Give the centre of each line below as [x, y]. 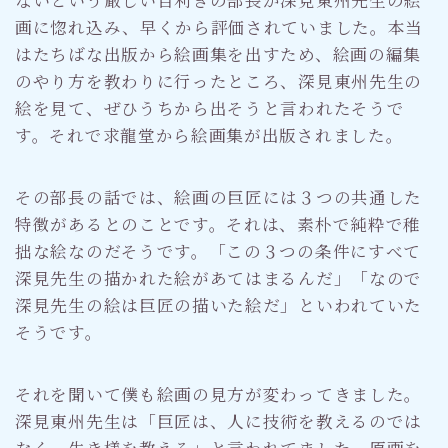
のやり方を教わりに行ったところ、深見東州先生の [219, 80]
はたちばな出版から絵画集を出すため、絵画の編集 [218, 53]
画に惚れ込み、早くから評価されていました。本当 [219, 26]
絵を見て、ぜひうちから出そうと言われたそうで [210, 107]
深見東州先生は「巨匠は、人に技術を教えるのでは [219, 420]
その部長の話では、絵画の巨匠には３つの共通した [219, 196]
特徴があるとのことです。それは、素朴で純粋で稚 [218, 223]
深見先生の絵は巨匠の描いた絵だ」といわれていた [219, 304]
